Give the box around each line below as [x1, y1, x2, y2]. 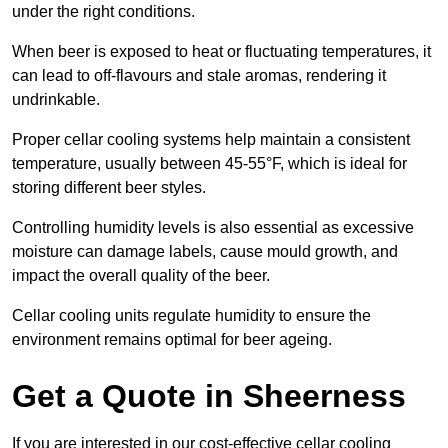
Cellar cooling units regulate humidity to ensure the [12, 306, 371, 324]
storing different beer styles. [12, 178, 206, 196]
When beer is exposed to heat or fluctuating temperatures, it [12, 42, 431, 60]
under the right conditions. [12, 2, 195, 20]
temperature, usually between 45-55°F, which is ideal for [12, 154, 407, 172]
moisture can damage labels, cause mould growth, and [12, 242, 398, 260]
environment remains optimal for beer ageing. [12, 330, 332, 348]
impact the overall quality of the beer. [12, 266, 270, 284]
